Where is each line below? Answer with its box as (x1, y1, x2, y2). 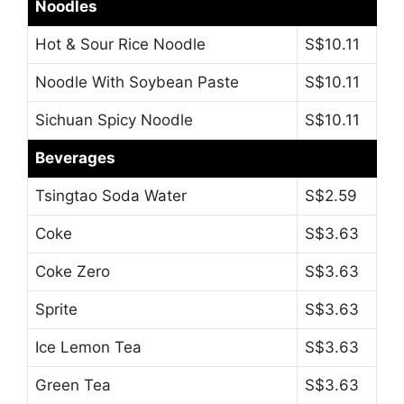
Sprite (35, 300, 78, 319)
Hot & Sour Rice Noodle (35, 35, 206, 54)
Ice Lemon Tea (35, 338, 142, 357)
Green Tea (35, 376, 111, 395)
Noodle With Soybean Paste (35, 73, 239, 92)
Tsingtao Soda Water (35, 187, 187, 206)
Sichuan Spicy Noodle (35, 111, 193, 130)
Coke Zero (35, 262, 110, 281)
